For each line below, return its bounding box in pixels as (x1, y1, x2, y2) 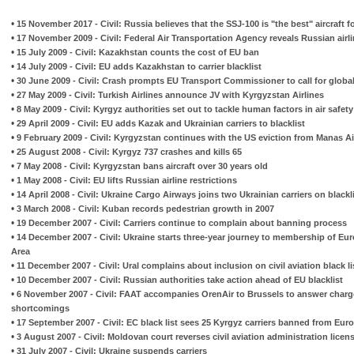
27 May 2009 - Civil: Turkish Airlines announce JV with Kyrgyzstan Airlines (17, 89, 324, 100)
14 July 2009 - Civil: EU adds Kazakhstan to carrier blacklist (17, 61, 262, 71)
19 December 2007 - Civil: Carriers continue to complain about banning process (17, 217, 347, 228)
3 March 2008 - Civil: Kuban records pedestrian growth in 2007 (17, 203, 274, 213)
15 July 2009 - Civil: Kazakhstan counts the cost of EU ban (17, 47, 259, 57)
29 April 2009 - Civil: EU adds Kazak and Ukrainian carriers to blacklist (17, 118, 305, 128)
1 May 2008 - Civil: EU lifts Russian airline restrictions (17, 175, 237, 185)
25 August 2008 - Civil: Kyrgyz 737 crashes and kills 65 (17, 146, 242, 156)
